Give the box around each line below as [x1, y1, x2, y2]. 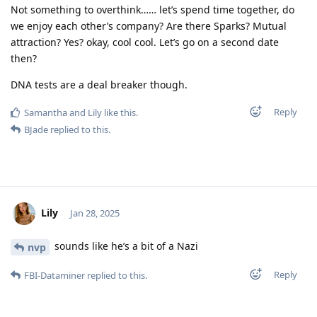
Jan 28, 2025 [69, 206, 120, 219]
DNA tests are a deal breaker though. [11, 77, 188, 91]
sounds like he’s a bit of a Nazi [52, 238, 198, 253]
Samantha [24, 105, 67, 119]
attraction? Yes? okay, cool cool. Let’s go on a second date [11, 35, 279, 49]
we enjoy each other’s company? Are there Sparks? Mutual [11, 18, 287, 33]
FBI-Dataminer [24, 268, 85, 282]
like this [102, 105, 136, 119]
